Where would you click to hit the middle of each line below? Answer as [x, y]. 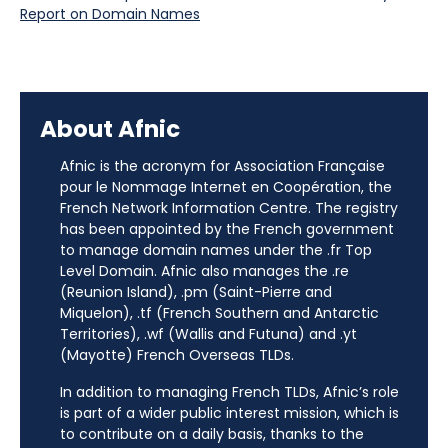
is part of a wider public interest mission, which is [229, 413]
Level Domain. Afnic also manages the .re [204, 271]
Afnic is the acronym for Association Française [222, 166]
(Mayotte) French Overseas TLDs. [177, 355]
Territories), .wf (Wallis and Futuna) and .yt [208, 334]
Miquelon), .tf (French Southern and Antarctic [219, 313]
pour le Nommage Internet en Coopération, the [226, 187]
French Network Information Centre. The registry [229, 208]
